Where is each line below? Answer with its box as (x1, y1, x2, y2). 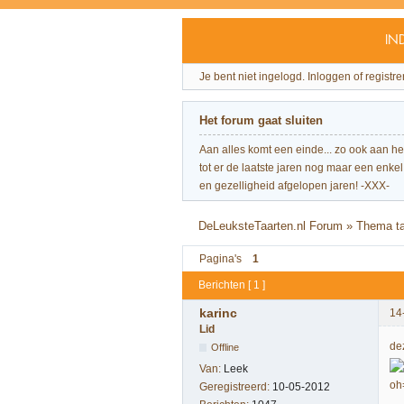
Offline (211, 341, 240, 353)
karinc (199, 305, 237, 320)
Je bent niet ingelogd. (199, 70, 305, 84)
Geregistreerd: (199, 380, 272, 393)
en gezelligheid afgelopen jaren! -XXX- (199, 179, 390, 193)
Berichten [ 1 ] (198, 279, 265, 292)
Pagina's (199, 252, 242, 265)
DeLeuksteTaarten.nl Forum (198, 218, 344, 233)
